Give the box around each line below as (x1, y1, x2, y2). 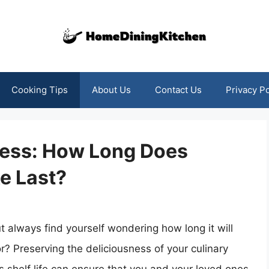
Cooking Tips (11, 84, 68, 95)
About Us (91, 84, 131, 95)
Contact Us (154, 84, 202, 95)
